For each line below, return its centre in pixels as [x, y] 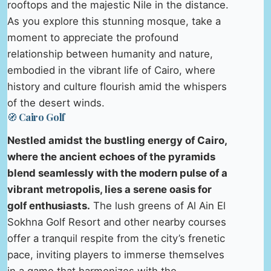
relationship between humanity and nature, [110, 54]
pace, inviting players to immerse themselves [116, 254]
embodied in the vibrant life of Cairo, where [111, 70]
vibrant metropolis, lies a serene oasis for [109, 189]
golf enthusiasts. [49, 205]
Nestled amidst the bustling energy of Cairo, [117, 140]
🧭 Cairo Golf [36, 117]
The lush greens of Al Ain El [158, 205]
